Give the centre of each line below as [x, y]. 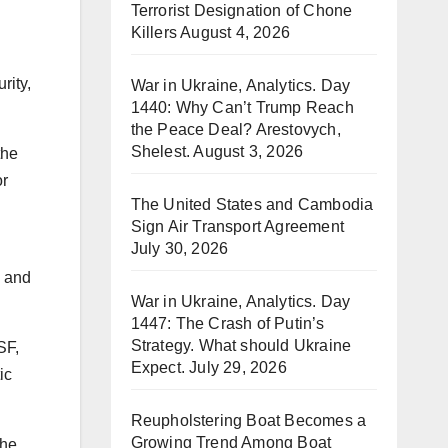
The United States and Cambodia [252, 204]
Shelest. [160, 151]
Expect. [157, 367]
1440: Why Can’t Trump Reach [242, 107]
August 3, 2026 [248, 151]
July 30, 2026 [179, 248]
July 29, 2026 [238, 367]
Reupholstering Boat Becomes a [248, 420]
